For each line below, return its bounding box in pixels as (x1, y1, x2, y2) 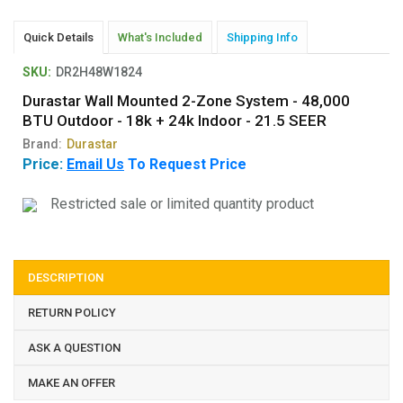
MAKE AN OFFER (28, 376, 115, 390)
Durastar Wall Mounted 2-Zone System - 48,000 (22, 92, 350, 110)
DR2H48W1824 (56, 65, 142, 79)
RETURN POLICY (28, 306, 116, 319)
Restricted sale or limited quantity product (50, 195, 314, 212)
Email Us (67, 156, 124, 173)
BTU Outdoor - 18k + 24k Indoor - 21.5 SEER (22, 112, 327, 130)
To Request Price (124, 156, 246, 173)
